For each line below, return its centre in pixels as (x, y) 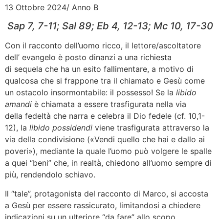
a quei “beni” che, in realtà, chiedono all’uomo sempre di (108, 163)
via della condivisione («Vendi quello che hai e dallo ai (105, 140)
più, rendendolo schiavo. (50, 175)
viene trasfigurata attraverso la (151, 128)
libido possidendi (61, 128)
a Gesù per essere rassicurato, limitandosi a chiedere (103, 205)
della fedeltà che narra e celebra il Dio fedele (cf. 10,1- (105, 116)
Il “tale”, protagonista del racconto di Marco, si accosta (107, 193)
